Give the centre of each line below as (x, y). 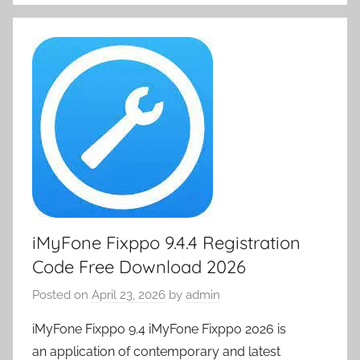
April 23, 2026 (129, 295)
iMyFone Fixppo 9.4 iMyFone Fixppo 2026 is (159, 329)
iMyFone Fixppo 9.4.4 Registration (166, 242)
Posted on (62, 295)
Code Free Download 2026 (139, 266)
